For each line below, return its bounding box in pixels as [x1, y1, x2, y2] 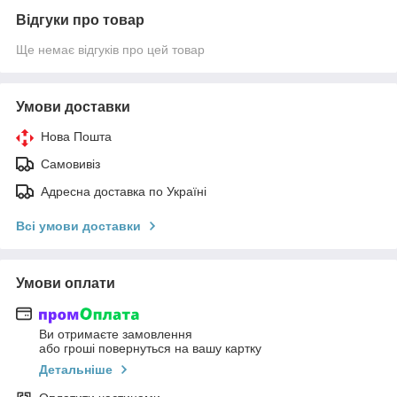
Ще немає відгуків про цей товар [16, 42, 205, 57]
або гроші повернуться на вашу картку [39, 341, 261, 356]
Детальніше [39, 362, 113, 378]
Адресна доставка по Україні [41, 183, 206, 198]
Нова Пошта [41, 128, 112, 144]
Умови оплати [16, 275, 115, 291]
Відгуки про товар [16, 12, 144, 27]
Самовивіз [41, 156, 100, 171]
